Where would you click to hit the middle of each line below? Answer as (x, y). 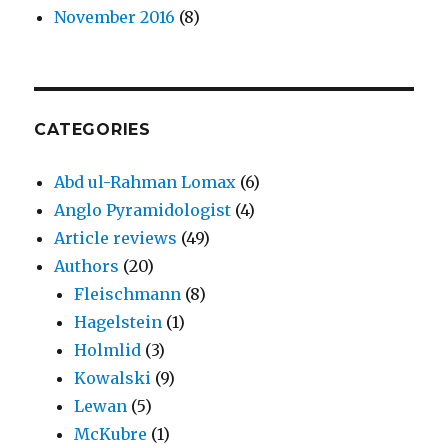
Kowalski (113, 378)
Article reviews (116, 238)
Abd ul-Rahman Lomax (145, 182)
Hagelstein (118, 322)
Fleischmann (128, 294)
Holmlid (108, 350)
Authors (87, 266)
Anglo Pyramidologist (143, 210)
